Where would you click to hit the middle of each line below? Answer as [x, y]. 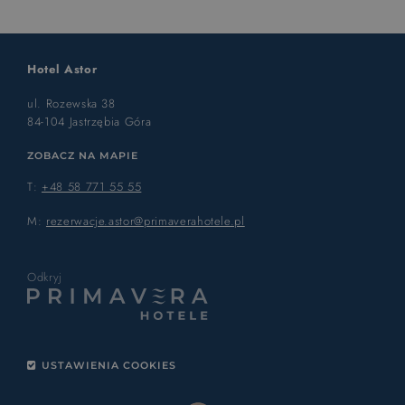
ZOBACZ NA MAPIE [83, 156]
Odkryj [45, 278]
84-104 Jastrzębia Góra [89, 122]
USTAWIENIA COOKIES [109, 365]
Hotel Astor [62, 70]
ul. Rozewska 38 [71, 104]
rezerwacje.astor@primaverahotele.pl [145, 221]
